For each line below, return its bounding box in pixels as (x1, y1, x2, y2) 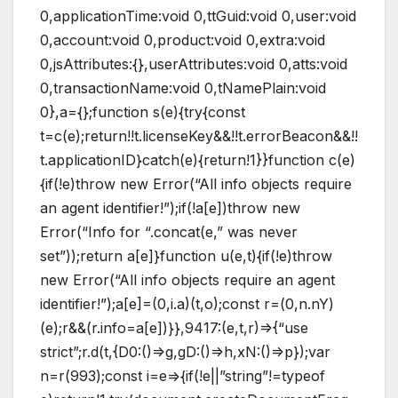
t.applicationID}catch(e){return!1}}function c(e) (40, 150, 355, 169)
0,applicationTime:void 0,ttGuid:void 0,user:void (40, 6, 356, 25)
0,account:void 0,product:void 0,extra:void (40, 30, 325, 49)
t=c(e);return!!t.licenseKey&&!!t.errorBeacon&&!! (40, 126, 358, 145)
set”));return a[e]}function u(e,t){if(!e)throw (40, 246, 332, 265)
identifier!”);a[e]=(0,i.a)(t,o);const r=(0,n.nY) (40, 294, 334, 313)
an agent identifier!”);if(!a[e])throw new (40, 198, 300, 217)
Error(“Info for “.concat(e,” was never (40, 222, 298, 241)
